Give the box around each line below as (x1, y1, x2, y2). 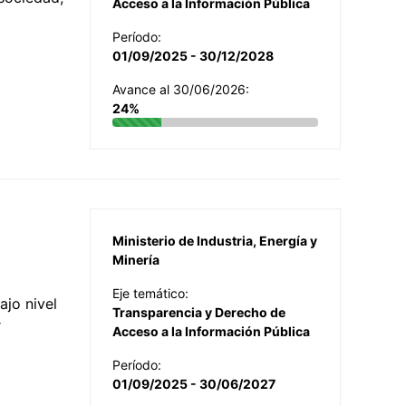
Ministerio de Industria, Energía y (112, 232, 317, 248)
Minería (112, 251, 159, 267)
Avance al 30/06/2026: (112, 81, 249, 97)
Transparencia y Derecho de (112, 304, 285, 320)
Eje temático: (112, 285, 188, 301)
